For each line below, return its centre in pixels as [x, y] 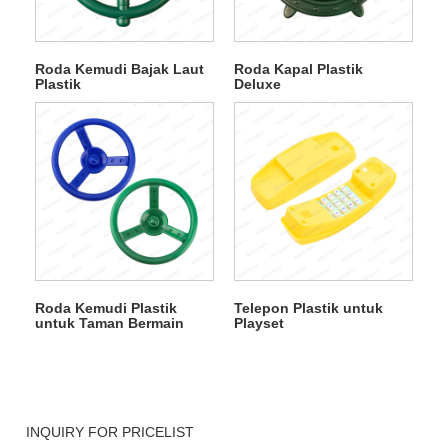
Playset [258, 322]
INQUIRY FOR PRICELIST [110, 431]
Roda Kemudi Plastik [105, 307]
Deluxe [257, 83]
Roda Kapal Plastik [298, 68]
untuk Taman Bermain [109, 322]
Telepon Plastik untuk [308, 307]
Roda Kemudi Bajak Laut [119, 68]
